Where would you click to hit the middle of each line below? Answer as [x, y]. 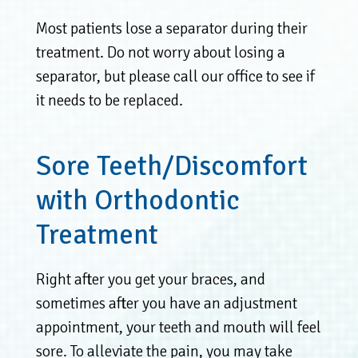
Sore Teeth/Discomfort [171, 165]
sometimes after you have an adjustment [166, 303]
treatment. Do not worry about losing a [160, 52]
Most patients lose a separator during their [171, 28]
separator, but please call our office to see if [175, 76]
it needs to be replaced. [109, 100]
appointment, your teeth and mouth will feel [178, 327]
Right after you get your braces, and [150, 279]
